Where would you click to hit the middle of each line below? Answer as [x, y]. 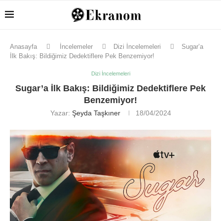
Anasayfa [23, 47]
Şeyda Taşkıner [96, 113]
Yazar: [61, 113]
